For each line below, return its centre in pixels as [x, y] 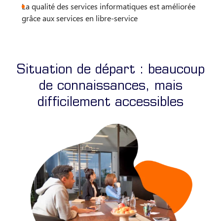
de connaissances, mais [110, 87]
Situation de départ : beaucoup [110, 71]
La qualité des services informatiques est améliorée [109, 6]
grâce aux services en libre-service [80, 18]
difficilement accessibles [110, 103]
